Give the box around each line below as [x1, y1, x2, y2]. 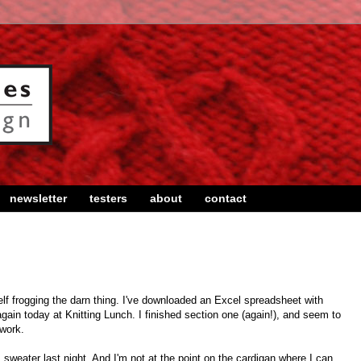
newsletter [10, 192, 67, 205]
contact [205, 192, 247, 205]
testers [89, 192, 127, 205]
